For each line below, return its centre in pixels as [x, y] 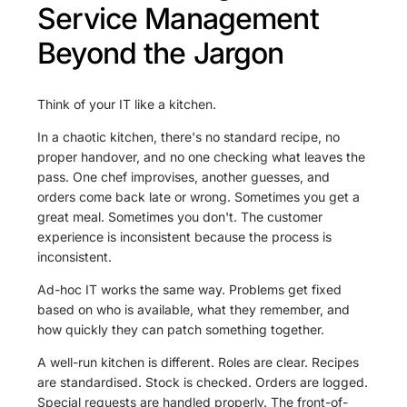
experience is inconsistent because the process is [185, 237]
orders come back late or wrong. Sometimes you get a [199, 197]
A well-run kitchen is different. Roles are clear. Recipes [199, 362]
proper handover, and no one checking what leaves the [202, 157]
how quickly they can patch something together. [181, 330]
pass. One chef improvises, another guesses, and [184, 177]
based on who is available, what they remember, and [194, 310]
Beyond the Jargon [161, 53]
